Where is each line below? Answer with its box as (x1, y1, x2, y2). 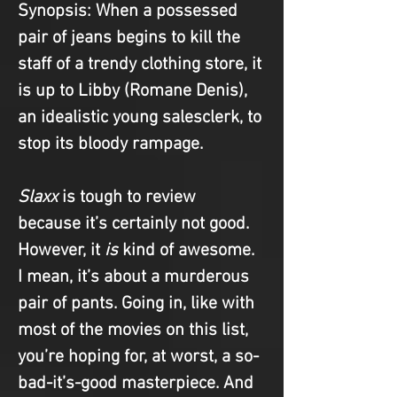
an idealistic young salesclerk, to (18, 107, 266, 129)
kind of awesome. (118, 240, 259, 262)
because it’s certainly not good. (18, 214, 253, 236)
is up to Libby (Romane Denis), (18, 81, 252, 103)
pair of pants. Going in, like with (18, 293, 259, 315)
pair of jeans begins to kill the (18, 27, 245, 50)
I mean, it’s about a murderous (18, 267, 253, 289)
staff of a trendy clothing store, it (18, 54, 266, 76)
